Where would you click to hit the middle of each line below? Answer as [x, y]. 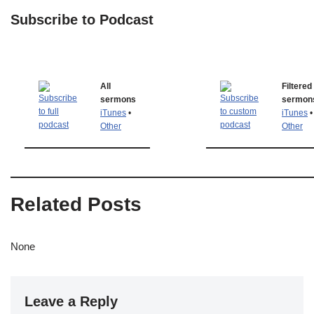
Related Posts [76, 204]
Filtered [297, 86]
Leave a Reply [71, 301]
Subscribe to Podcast [82, 20]
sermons [118, 100]
